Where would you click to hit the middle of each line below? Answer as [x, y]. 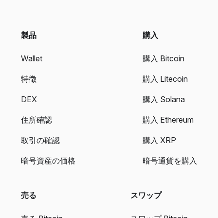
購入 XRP [159, 140]
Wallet [32, 58]
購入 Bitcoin [163, 58]
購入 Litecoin [165, 79]
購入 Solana [164, 99]
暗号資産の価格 [48, 161]
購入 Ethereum [168, 120]
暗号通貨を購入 [170, 161]
